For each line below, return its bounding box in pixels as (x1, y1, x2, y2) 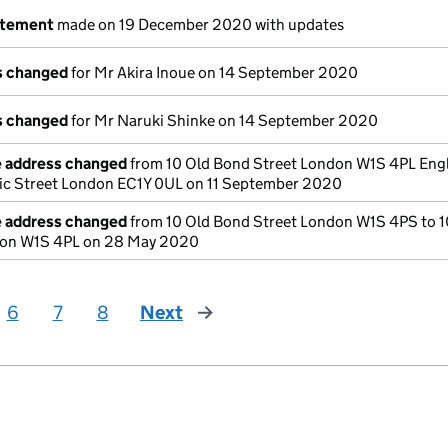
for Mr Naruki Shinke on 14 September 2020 (68, 111, 378, 130)
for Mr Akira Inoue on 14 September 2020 (68, 63, 358, 82)
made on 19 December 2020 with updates (54, 15, 344, 34)
